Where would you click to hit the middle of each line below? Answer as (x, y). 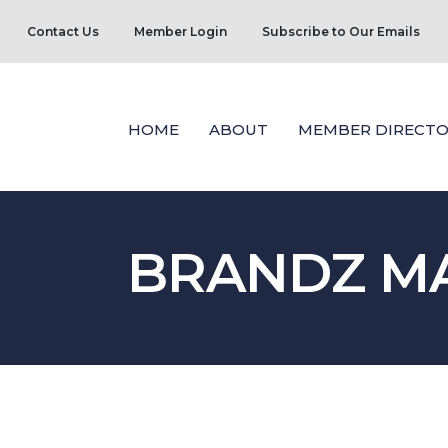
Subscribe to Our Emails (341, 31)
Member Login (180, 31)
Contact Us (63, 31)
